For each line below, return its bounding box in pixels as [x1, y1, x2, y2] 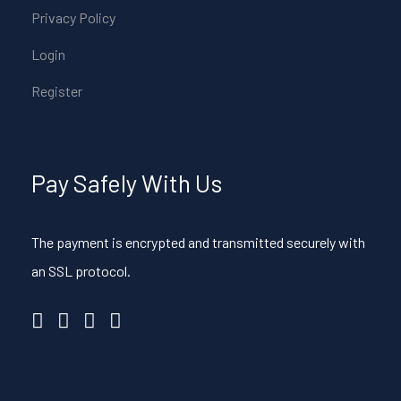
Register [31, 81, 82, 99]
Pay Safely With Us [31, 167, 222, 197]
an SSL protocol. [31, 261, 131, 279]
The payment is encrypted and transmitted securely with [31, 233, 365, 251]
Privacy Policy [31, 8, 115, 26]
